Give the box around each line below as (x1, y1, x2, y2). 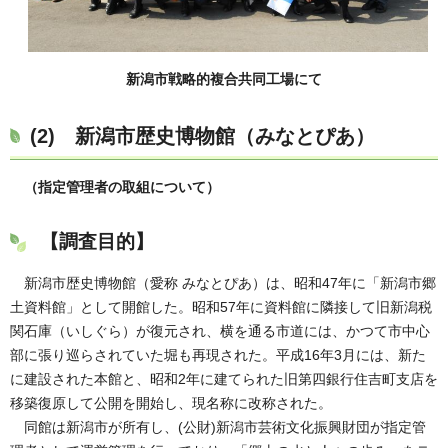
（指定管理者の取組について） (24, 179, 220, 196)
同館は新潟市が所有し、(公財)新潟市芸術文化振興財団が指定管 (10, 419, 426, 436)
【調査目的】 (40, 230, 154, 252)
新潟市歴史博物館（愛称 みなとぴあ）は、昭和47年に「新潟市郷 (10, 275, 436, 292)
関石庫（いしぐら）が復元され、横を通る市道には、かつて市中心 (10, 323, 430, 340)
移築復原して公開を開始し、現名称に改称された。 (10, 395, 332, 412)
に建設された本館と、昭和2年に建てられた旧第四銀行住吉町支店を (10, 371, 438, 388)
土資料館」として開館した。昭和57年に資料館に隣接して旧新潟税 (10, 299, 432, 316)
